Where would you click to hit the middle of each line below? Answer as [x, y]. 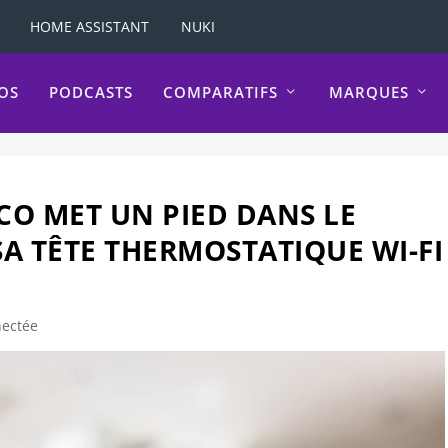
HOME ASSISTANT [89, 26]
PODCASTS [91, 92]
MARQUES [369, 92]
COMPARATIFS [220, 92]
